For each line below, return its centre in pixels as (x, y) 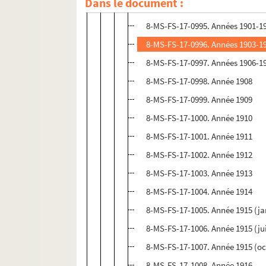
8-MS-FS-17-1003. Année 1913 (199, 173)
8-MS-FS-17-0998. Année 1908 (199, 81)
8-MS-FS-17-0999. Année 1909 (199, 100)
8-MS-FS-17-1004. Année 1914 (199, 192)
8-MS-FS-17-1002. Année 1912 (199, 155)
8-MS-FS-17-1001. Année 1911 (199, 137)
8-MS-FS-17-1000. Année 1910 (199, 118)
